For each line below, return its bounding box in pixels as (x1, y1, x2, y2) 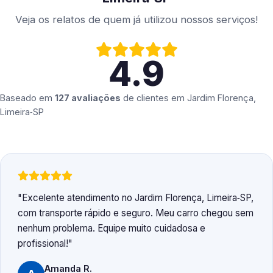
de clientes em (121, 93, 187, 104)
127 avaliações (55, 93, 121, 104)
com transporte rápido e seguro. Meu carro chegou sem (18, 207, 253, 219)
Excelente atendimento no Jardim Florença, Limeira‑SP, (22, 192, 253, 204)
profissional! (18, 238, 68, 250)
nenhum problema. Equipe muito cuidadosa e (18, 222, 205, 235)
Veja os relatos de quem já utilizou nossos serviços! (15, 13, 258, 26)
